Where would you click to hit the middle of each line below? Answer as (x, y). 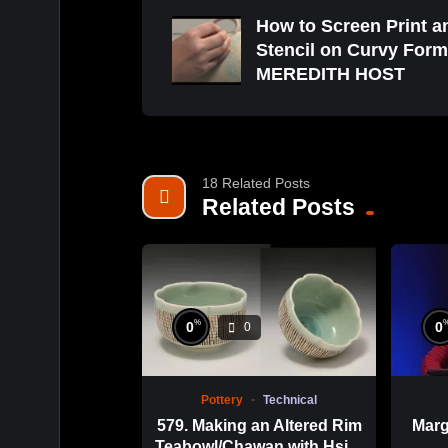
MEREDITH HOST (330, 74)
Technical (290, 400)
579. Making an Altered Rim (259, 426)
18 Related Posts (256, 183)
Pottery (222, 400)
